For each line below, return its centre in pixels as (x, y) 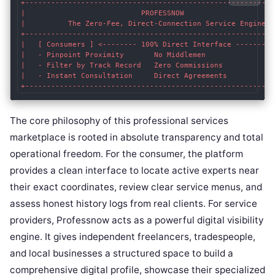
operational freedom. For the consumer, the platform (126, 153)
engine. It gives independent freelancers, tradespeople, (133, 236)
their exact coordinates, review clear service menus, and (136, 187)
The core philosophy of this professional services (119, 120)
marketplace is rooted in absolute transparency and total (137, 137)
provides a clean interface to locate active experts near (134, 170)
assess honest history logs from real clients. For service (134, 203)
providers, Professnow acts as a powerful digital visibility (137, 220)
